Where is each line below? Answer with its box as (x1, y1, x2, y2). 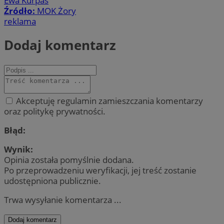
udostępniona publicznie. (4, 174, 101, 186)
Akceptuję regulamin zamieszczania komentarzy (14, 94, 203, 106)
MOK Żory (37, 4, 76, 16)
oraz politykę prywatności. (4, 105, 105, 117)
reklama (4, 15, 36, 27)
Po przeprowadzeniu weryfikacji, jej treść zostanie (4, 164, 196, 176)
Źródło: (4, 4, 37, 16)
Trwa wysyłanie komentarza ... (4, 193, 121, 205)
